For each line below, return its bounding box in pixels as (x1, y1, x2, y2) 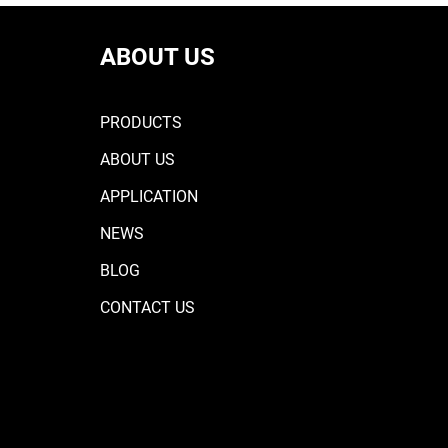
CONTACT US (99, 297, 195, 317)
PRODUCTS (99, 112, 182, 132)
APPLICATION (99, 186, 198, 206)
